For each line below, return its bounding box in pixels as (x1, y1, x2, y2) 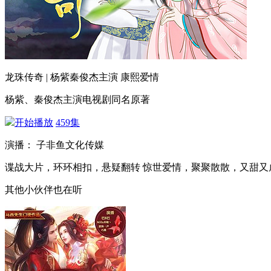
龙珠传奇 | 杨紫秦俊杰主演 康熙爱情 (5, 72, 159, 82)
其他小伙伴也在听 (5, 184, 82, 195)
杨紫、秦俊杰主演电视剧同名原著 (5, 94, 150, 105)
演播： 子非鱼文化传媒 (5, 140, 106, 150)
